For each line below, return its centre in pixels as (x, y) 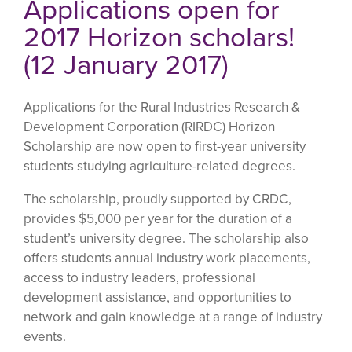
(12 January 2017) (126, 65)
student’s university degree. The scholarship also (166, 238)
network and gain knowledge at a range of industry (173, 317)
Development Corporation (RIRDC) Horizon (149, 126)
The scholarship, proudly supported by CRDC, (158, 199)
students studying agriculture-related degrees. (161, 166)
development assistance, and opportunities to (158, 297)
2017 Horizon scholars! (159, 37)
